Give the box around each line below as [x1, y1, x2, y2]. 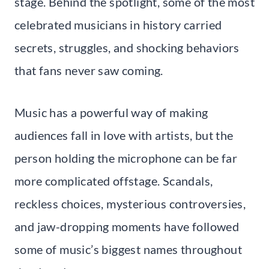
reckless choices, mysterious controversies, [14, 196, 246, 211]
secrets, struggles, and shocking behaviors [14, 40, 240, 55]
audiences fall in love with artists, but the [14, 127, 234, 142]
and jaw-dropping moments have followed [14, 219, 240, 234]
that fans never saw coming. [14, 62, 163, 77]
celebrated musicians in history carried [14, 17, 222, 32]
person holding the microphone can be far [14, 150, 237, 165]
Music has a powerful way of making [14, 104, 208, 119]
